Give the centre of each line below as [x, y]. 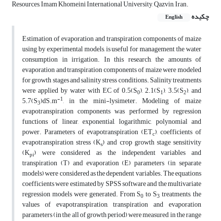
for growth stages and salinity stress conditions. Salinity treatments [112, 80]
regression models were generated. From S [82, 194]
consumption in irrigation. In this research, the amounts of [112, 60]
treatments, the [181, 194]
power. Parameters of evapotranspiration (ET [87, 132]
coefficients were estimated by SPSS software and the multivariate [112, 184]
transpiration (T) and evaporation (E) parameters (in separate [112, 163]
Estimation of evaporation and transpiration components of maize [112, 39]
